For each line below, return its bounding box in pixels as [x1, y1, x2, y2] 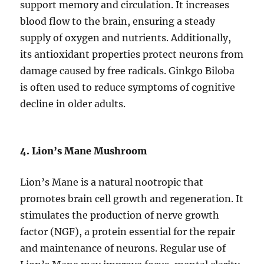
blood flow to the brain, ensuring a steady [20, 15, 216, 28]
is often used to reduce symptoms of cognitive [20, 81, 236, 94]
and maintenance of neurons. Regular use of [20, 242, 226, 255]
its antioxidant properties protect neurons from [20, 48, 244, 61]
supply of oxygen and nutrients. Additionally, [20, 32, 232, 44]
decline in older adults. [20, 98, 126, 110]
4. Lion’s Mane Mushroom [20, 145, 147, 157]
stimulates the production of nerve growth [20, 209, 220, 222]
